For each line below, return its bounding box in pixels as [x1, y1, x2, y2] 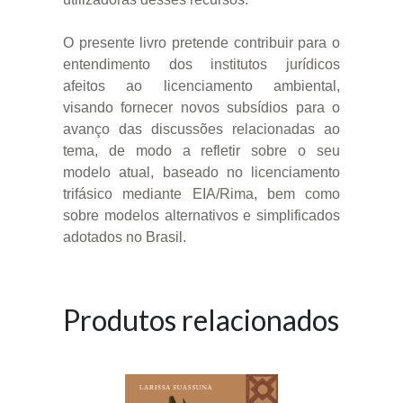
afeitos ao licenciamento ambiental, [63, 77, 340, 94]
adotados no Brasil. [63, 228, 186, 245]
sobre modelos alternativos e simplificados [63, 207, 340, 223]
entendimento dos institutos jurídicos [63, 56, 340, 72]
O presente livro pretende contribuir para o [63, 34, 340, 50]
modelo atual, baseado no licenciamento [63, 164, 340, 180]
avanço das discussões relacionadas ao [63, 121, 340, 137]
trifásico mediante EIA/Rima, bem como [63, 185, 340, 201]
